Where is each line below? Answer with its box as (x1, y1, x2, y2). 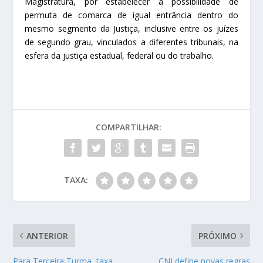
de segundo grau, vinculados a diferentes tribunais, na (25, 36, 238, 48)
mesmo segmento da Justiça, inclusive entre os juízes (25, 23, 238, 35)
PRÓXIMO (198, 230, 237, 242)
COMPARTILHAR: (96, 122, 161, 133)
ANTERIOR (26, 230, 69, 242)
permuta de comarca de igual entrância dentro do (25, 9, 238, 21)
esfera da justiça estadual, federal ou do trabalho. (25, 50, 214, 62)
